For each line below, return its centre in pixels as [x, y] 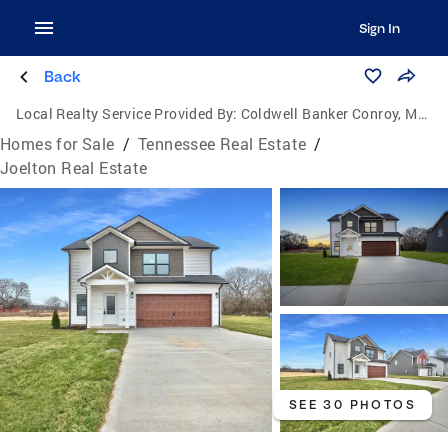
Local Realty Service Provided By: [127, 113]
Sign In [379, 28]
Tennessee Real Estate [222, 143]
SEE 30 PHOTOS [352, 405]
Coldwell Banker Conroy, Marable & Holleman [329, 113]
